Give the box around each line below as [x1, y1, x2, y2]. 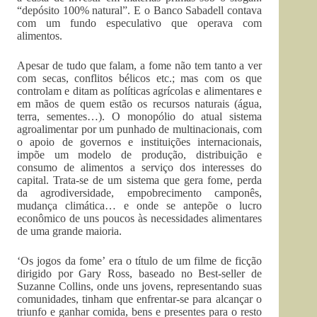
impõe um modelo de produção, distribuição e [17, 149, 263, 161]
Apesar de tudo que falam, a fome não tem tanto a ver [17, 59, 263, 71]
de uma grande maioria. [17, 225, 122, 237]
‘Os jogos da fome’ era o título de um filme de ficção [17, 255, 263, 267]
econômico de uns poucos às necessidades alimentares [17, 212, 263, 224]
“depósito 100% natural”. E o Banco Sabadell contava [17, 4, 263, 16]
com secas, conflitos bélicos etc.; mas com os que [17, 72, 263, 84]
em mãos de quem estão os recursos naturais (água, [17, 98, 263, 110]
